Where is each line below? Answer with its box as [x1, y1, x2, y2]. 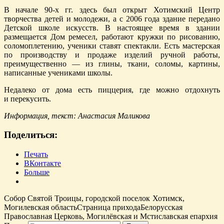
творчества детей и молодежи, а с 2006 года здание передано [4, 14, 220, 23]
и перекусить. [4, 94, 51, 103]
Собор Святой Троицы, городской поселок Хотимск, [4, 194, 184, 203]
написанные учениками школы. [4, 68, 112, 77]
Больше [24, 168, 49, 177]
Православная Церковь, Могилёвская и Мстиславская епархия [4, 212, 217, 221]
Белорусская [140, 203, 182, 212]
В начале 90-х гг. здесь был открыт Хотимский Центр [4, 5, 220, 14]
